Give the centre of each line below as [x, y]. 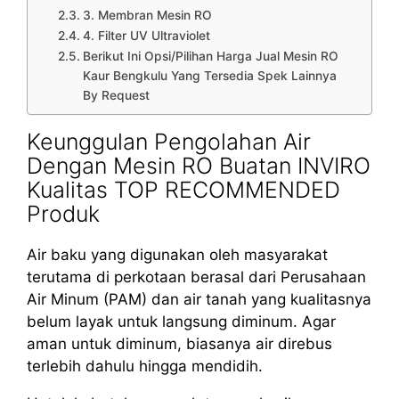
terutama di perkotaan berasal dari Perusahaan [196, 277]
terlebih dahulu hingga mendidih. [145, 366]
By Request [116, 95]
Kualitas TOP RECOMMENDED [183, 189]
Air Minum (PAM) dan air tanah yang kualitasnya [199, 299]
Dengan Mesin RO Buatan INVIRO [199, 165]
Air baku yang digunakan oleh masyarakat [177, 254]
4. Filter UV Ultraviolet [146, 35]
